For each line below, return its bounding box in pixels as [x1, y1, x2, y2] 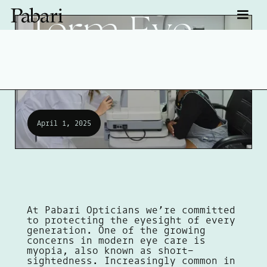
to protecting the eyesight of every [26, 214, 235, 226]
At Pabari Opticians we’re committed [26, 204, 235, 216]
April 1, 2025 [36, 118, 91, 128]
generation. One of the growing [26, 224, 206, 237]
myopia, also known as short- [26, 244, 194, 257]
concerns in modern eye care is [26, 234, 206, 247]
